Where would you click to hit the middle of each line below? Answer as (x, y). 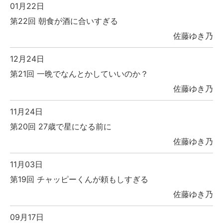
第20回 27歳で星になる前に (61, 127)
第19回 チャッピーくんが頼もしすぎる (79, 179)
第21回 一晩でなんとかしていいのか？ (79, 74)
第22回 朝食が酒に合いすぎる (64, 21)
